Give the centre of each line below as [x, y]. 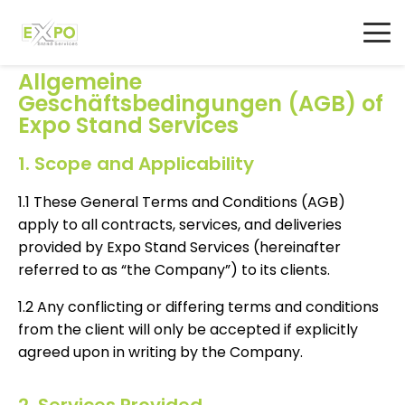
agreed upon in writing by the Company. [160, 353]
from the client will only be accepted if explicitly [188, 330]
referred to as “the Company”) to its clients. [176, 270]
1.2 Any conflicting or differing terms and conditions [198, 307]
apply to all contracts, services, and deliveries [180, 225]
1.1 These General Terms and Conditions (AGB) [182, 202]
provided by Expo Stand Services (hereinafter [179, 248]
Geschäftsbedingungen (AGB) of [201, 104]
